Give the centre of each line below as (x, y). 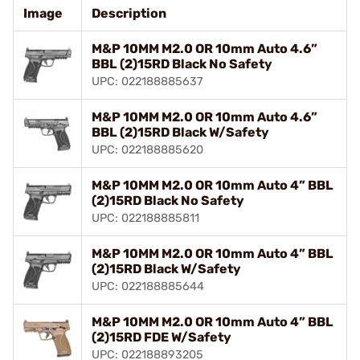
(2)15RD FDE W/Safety (162, 337)
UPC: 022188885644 (148, 286)
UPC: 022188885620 (147, 149)
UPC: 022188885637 (147, 81)
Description (129, 13)
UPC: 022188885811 (145, 218)
